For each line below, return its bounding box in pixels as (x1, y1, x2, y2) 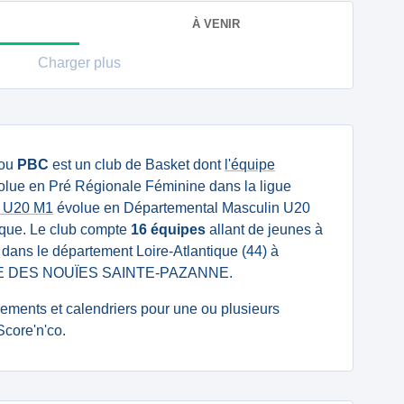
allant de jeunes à (206, 222, 323, 237)
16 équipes (131, 222, 206, 237)
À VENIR (192, 16, 240, 31)
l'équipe (225, 157, 275, 172)
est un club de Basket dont (49, 157, 225, 172)
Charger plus (38, 55, 121, 70)
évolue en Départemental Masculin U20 (53, 200, 310, 216)
